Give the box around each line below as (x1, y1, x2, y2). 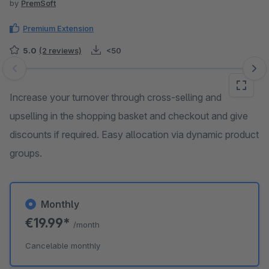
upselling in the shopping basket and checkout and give (10, 110, 248, 122)
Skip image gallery (9, 68, 88, 80)
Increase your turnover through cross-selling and (10, 91, 222, 103)
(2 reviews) (39, 46, 82, 55)
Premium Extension (23, 23, 94, 33)
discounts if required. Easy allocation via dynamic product (10, 128, 259, 141)
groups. (10, 147, 42, 159)
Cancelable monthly (25, 241, 100, 250)
